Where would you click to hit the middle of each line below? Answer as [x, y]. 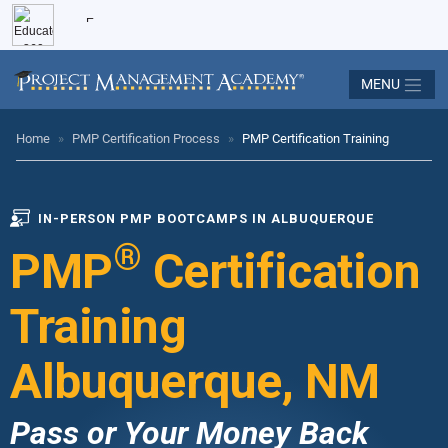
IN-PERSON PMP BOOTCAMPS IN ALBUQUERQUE [206, 218]
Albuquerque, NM [195, 381]
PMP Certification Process [146, 138]
